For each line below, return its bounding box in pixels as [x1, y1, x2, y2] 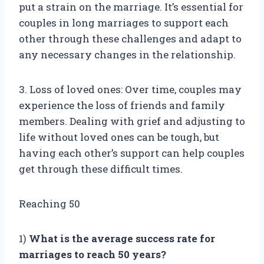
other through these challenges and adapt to [19, 32, 242, 46]
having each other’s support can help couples [19, 146, 245, 160]
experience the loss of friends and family [19, 98, 225, 113]
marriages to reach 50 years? [19, 247, 166, 262]
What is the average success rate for [29, 232, 215, 246]
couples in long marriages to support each [19, 16, 229, 30]
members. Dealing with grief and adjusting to [19, 114, 245, 128]
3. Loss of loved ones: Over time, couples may [19, 82, 242, 97]
